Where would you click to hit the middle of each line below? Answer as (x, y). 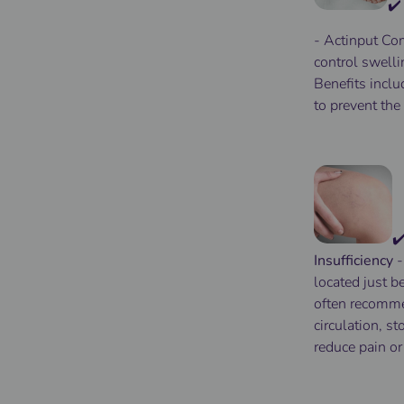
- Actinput (348, 40)
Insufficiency (354, 260)
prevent (354, 105)
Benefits (340, 83)
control (338, 62)
